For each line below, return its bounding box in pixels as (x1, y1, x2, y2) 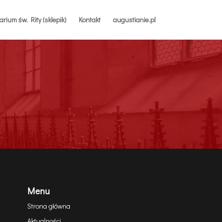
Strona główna (27, 201, 70, 211)
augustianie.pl (112, 15, 156, 24)
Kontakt (78, 15, 101, 24)
